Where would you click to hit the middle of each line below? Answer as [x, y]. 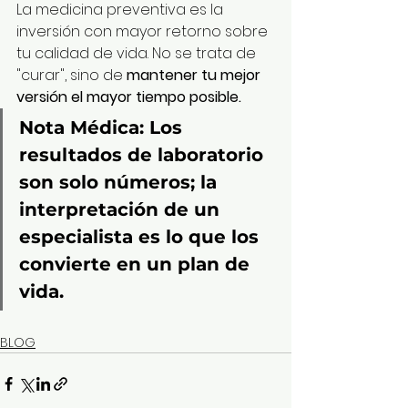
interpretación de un [122, 210]
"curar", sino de [71, 76]
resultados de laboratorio [144, 155]
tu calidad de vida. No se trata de [138, 54]
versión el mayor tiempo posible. [129, 97]
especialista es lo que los [142, 237]
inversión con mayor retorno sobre [144, 32]
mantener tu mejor [195, 76]
